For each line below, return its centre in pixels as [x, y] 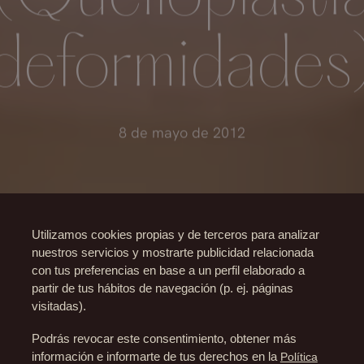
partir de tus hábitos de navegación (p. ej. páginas [162, 288]
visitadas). [58, 306]
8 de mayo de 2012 [182, 132]
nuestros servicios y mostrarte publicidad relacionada [172, 253]
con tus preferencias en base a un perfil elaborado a [168, 271]
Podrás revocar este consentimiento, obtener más [164, 339]
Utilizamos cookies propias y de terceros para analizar [175, 235]
